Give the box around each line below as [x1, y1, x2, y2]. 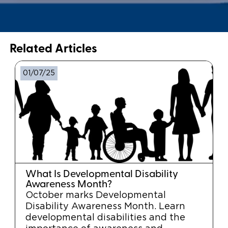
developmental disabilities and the [25, 213, 185, 222]
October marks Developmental [25, 190, 166, 200]
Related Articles [9, 43, 100, 55]
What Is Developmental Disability [25, 169, 178, 180]
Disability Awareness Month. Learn [25, 202, 185, 211]
